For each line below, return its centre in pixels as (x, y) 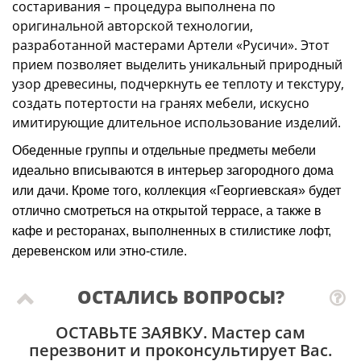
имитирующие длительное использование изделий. (176, 122)
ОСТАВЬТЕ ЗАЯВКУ (129, 332)
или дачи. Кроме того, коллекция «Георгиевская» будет (176, 191)
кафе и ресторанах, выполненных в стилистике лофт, (172, 231)
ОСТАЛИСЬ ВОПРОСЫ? (180, 297)
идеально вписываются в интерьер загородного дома (173, 170)
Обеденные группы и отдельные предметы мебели (164, 150)
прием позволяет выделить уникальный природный (177, 64)
